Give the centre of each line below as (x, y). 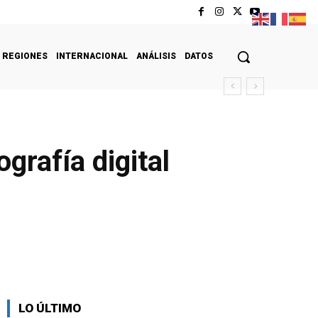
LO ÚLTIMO (50, 308)
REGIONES (25, 56)
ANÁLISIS (156, 56)
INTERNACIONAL (92, 56)
